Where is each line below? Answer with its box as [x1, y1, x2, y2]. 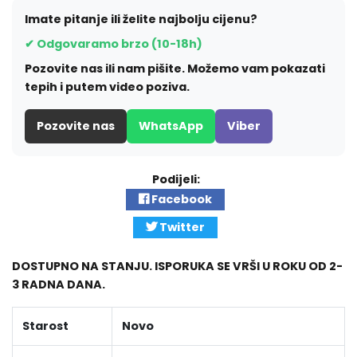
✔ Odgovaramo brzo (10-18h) [25, 36, 202, 53]
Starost [22, 318, 69, 335]
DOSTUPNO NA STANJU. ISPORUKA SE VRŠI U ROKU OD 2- [12, 258, 343, 275]
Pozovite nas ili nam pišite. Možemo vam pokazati [25, 61, 325, 77]
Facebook [149, 191, 212, 208]
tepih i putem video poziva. [25, 79, 190, 96]
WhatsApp [139, 118, 203, 135]
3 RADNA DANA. [12, 277, 105, 293]
